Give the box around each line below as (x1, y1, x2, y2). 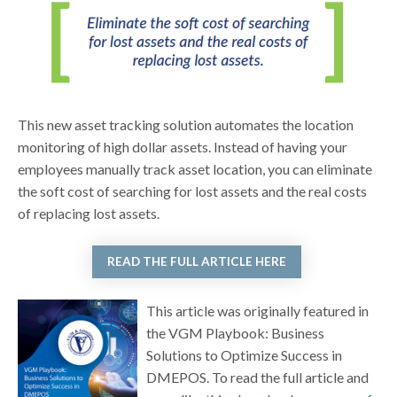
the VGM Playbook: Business (145, 324, 324, 342)
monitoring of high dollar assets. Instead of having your (18, 137, 348, 155)
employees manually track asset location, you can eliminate (18, 160, 373, 177)
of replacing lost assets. (18, 204, 160, 222)
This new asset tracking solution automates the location (18, 115, 354, 133)
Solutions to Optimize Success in (145, 346, 342, 364)
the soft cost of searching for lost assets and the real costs (18, 182, 368, 199)
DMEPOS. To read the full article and (145, 369, 369, 386)
